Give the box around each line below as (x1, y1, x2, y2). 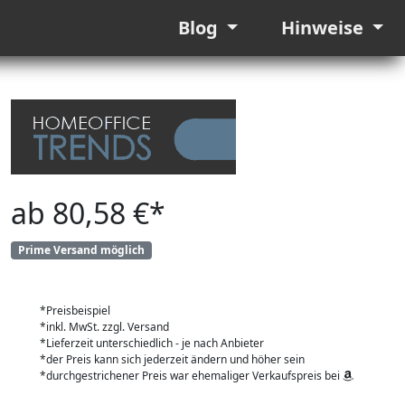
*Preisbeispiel (40, 303, 110, 319)
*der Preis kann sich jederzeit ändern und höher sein (40, 352, 305, 368)
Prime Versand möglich (17, 242, 145, 258)
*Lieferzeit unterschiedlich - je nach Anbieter (40, 335, 264, 352)
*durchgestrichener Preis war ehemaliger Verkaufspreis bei (40, 368, 343, 384)
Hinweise (280, 15, 368, 40)
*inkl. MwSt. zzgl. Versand (40, 319, 169, 335)
